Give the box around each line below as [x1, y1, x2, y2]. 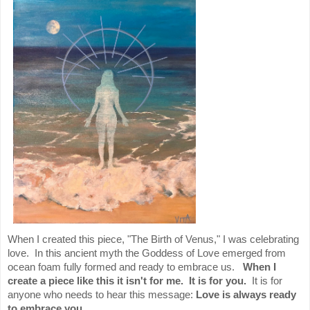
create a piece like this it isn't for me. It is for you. [8, 275, 246, 287]
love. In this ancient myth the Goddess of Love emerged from [8, 247, 286, 259]
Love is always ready [196, 289, 296, 301]
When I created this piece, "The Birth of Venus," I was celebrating [8, 233, 299, 246]
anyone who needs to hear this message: [8, 289, 196, 301]
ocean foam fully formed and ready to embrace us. [8, 261, 243, 273]
